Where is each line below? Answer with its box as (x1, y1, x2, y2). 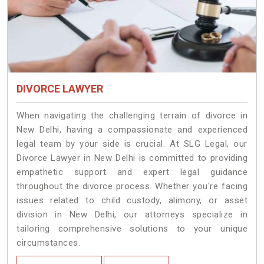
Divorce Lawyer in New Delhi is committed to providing (16, 153, 247, 164)
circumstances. (16, 237, 80, 249)
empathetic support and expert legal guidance (16, 167, 247, 178)
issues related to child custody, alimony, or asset (16, 195, 247, 206)
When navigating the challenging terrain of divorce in (16, 110, 247, 121)
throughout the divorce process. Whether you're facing (16, 181, 247, 192)
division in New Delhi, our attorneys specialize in (16, 209, 247, 220)
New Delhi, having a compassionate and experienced (16, 124, 247, 136)
